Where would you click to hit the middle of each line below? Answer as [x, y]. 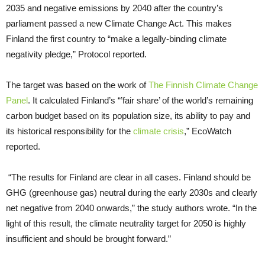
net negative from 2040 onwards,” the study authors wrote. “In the [131, 208]
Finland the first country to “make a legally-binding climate [116, 38]
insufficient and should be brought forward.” [88, 238]
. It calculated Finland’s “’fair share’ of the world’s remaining [140, 100]
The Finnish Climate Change [203, 85]
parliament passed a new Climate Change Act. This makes [119, 23]
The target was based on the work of [77, 85]
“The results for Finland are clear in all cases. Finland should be [128, 177]
